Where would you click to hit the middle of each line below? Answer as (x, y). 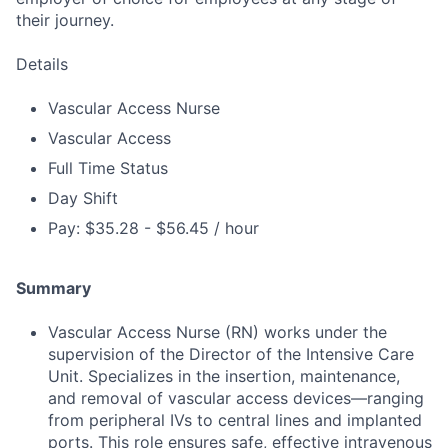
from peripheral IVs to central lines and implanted (235, 420)
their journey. (65, 20)
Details (42, 64)
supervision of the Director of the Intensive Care (231, 354)
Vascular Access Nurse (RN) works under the (217, 332)
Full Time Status (108, 168)
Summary (53, 288)
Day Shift (83, 198)
